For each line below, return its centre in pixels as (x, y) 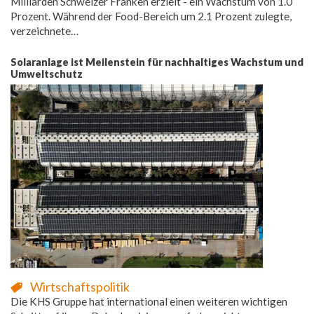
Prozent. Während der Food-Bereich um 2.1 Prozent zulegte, (151, 16)
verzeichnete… (45, 30)
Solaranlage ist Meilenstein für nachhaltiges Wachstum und (157, 62)
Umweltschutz (47, 74)
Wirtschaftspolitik (80, 286)
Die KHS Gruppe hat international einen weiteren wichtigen (149, 301)
